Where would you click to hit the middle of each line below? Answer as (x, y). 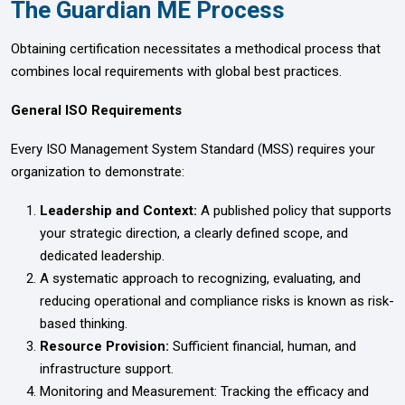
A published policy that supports (294, 210)
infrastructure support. (107, 368)
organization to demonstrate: (98, 171)
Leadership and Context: (118, 210)
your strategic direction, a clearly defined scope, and (194, 233)
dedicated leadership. (102, 255)
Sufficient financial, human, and (264, 346)
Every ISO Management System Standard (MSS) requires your (193, 149)
